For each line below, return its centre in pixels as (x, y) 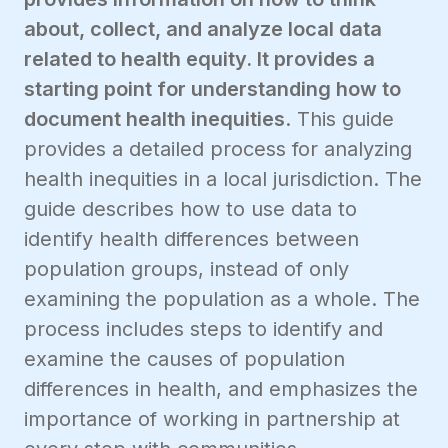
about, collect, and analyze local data (203, 29)
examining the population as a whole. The (222, 299)
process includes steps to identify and (203, 329)
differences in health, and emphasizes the (221, 389)
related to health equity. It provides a (199, 59)
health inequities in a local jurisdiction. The (223, 179)
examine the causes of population (184, 359)
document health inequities (154, 119)
